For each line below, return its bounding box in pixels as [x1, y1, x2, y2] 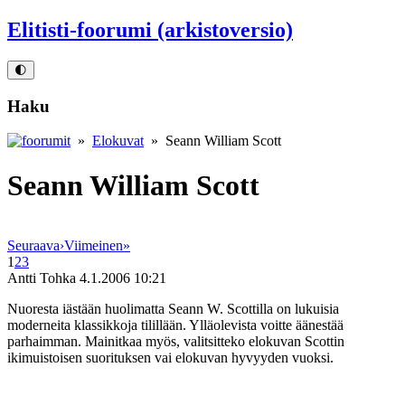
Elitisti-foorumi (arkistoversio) [7, 17, 293, 42]
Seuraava [7, 238, 60, 254]
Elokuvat [92, 133, 144, 149]
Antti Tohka [7, 270, 76, 287]
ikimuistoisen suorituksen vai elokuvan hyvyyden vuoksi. [7, 350, 334, 366]
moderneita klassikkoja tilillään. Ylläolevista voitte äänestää [7, 317, 344, 334]
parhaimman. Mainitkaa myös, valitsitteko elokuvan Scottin [7, 334, 344, 350]
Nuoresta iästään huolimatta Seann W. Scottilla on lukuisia [7, 301, 339, 317]
